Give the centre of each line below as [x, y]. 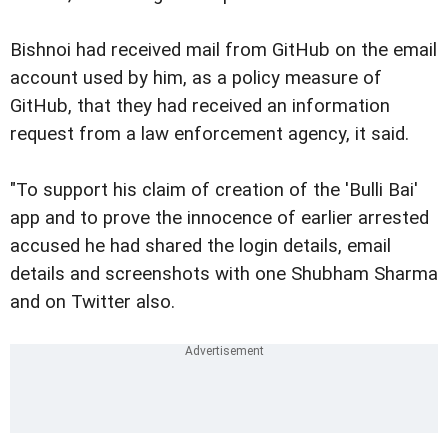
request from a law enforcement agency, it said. [209, 134]
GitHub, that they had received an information [200, 106]
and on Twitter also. [92, 302]
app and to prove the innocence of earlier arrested [219, 218]
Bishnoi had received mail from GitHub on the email [223, 50]
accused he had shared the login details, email [200, 246]
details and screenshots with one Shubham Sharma [224, 274]
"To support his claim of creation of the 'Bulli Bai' [214, 190]
